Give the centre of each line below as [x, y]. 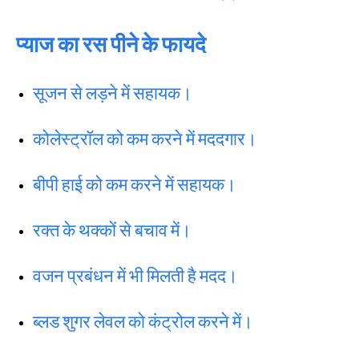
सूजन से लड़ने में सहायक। [113, 92]
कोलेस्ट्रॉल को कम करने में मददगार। [145, 138]
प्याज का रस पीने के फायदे [111, 43]
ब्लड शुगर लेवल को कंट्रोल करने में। [143, 321]
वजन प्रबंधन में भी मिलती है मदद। [135, 275]
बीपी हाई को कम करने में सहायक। [135, 184]
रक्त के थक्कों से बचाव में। [112, 229]
